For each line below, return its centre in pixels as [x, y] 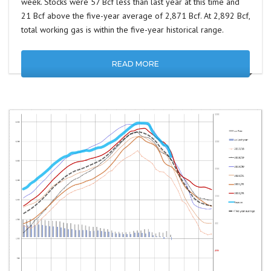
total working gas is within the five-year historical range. [122, 30]
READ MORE [135, 64]
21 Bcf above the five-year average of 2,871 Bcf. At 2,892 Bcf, [135, 16]
